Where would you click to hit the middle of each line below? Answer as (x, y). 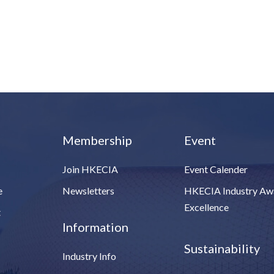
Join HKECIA (91, 169)
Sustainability (222, 249)
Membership (98, 140)
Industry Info (90, 256)
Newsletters (89, 191)
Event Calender (216, 169)
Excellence (207, 207)
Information (96, 227)
